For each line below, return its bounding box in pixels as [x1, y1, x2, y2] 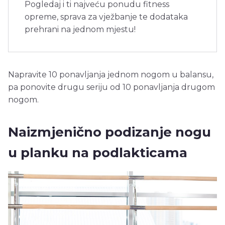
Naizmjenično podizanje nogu [8, 124, 214, 141]
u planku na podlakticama [8, 145, 187, 161]
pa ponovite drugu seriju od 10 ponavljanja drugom [8, 82, 215, 92]
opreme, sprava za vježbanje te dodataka [25, 12, 188, 22]
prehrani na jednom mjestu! [25, 25, 136, 35]
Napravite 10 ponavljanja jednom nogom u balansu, [8, 70, 213, 80]
